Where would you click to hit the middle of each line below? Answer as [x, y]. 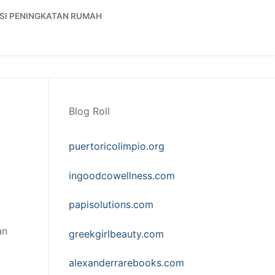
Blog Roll [89, 111]
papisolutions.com [111, 205]
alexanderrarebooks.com [126, 263]
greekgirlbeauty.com [116, 234]
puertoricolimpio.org [117, 146]
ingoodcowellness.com [122, 175]
